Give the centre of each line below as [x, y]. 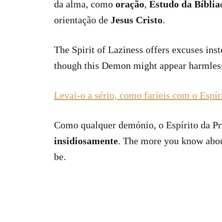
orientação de [82, 20]
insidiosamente [86, 141]
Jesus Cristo [137, 20]
